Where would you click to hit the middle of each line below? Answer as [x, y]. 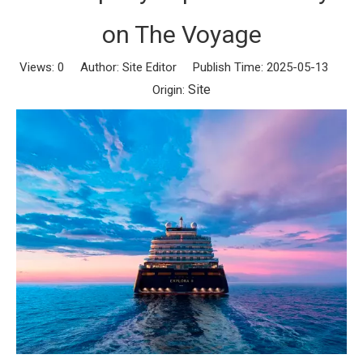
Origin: [170, 90]
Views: [38, 67]
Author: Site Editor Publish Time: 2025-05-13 [204, 67]
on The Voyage [181, 34]
